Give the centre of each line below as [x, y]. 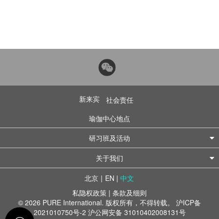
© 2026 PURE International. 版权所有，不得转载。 [97, 202]
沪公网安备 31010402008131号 [137, 212]
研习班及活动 [109, 138]
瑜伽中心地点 [109, 118]
